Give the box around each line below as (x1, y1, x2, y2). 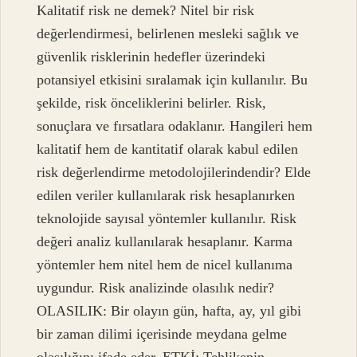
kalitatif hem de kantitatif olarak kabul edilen (37, 141, 299, 158)
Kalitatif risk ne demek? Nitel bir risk (37, 2, 255, 19)
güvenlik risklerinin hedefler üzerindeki (37, 49, 266, 65)
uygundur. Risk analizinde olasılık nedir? (37, 280, 275, 296)
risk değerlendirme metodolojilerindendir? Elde (37, 164, 312, 181)
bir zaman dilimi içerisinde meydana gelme (37, 326, 288, 343)
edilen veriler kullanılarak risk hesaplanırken (37, 187, 296, 204)
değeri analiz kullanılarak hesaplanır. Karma (37, 233, 293, 250)
